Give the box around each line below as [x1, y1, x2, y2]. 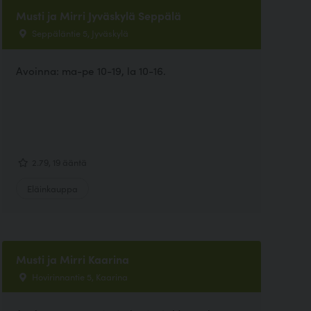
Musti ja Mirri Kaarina [15, 251, 129, 267]
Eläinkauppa [26, 182, 78, 195]
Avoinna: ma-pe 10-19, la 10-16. [15, 62, 166, 78]
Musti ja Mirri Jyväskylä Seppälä [15, 8, 181, 24]
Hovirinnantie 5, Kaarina [29, 270, 128, 283]
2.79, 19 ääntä [29, 155, 87, 168]
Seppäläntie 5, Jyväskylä [29, 26, 128, 40]
